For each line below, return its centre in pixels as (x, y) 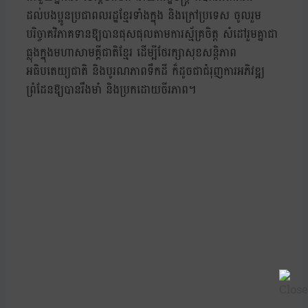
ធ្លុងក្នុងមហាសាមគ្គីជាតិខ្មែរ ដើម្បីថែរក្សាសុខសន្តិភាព (131, 53)
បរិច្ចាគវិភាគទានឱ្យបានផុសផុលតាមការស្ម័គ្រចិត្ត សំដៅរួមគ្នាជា (152, 34)
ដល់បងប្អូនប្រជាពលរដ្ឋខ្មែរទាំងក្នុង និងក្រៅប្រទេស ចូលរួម (144, 16)
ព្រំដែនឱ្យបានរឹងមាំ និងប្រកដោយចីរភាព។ (111, 90)
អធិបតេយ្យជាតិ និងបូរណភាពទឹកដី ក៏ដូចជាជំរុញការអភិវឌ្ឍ (145, 71)
